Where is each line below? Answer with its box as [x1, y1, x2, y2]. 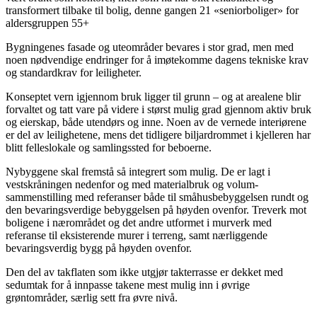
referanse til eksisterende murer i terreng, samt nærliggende [6, 229, 267, 242]
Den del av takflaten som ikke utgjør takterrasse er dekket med [6, 266, 283, 279]
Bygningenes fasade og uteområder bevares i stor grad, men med [6, 41, 294, 54]
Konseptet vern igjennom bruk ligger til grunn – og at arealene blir [6, 91, 301, 103]
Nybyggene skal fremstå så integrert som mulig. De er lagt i [6, 166, 270, 178]
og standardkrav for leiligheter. [6, 67, 144, 79]
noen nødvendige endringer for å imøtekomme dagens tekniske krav [6, 54, 309, 67]
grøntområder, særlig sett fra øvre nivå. [6, 292, 178, 304]
